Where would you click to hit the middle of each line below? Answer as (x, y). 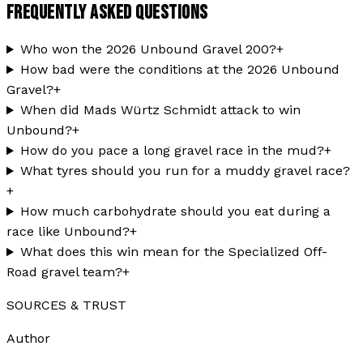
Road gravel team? (64, 272)
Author (28, 339)
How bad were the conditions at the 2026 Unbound (179, 70)
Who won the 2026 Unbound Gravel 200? (148, 49)
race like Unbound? (68, 232)
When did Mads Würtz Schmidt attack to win (160, 110)
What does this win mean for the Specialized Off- (173, 252)
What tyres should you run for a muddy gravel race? (185, 171)
